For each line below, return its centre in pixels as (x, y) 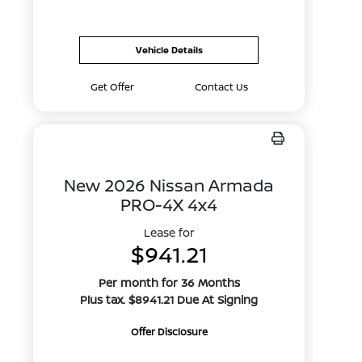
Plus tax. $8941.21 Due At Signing (169, 299)
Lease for (169, 232)
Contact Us (221, 87)
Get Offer (112, 87)
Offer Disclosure (169, 332)
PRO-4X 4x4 (169, 204)
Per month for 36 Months (169, 282)
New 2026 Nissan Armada (169, 185)
